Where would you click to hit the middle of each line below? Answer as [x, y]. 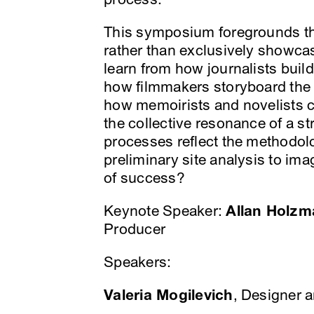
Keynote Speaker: [165, 211]
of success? [144, 178]
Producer [135, 230]
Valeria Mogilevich [169, 295]
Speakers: [138, 262]
